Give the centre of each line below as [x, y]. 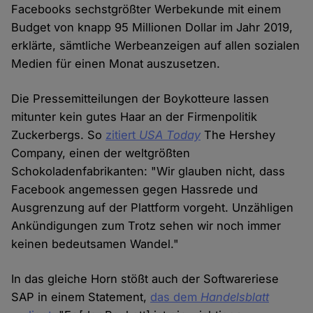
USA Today [170, 135]
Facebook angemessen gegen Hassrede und [135, 190]
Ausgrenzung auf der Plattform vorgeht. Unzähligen [153, 208]
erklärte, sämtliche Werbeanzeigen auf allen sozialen [156, 46]
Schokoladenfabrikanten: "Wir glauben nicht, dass [148, 172]
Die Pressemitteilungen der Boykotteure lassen [140, 99]
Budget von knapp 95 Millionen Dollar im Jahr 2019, [152, 28]
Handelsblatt [235, 297]
